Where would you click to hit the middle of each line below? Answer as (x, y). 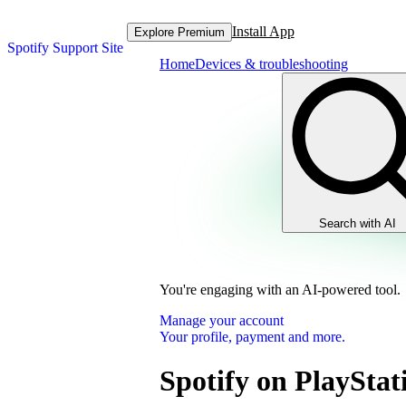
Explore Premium (179, 32)
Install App (263, 31)
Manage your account (222, 320)
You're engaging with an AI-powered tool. (280, 290)
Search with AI (358, 223)
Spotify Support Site (65, 48)
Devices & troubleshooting (271, 64)
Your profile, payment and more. (252, 337)
